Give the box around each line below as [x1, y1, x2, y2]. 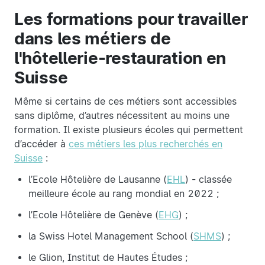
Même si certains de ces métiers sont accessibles [14, 96, 237, 108]
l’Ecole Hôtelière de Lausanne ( [28, 174, 167, 186]
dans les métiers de [14, 28, 171, 49]
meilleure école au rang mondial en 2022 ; [28, 188, 219, 200]
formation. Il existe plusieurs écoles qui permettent [14, 124, 243, 136]
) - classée [185, 174, 232, 186]
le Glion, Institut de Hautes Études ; [28, 252, 188, 264]
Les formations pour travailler [14, 9, 248, 30]
